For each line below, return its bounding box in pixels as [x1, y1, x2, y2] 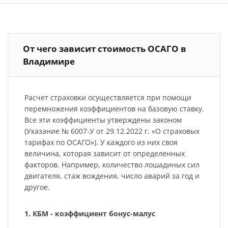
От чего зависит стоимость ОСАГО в [23, 42, 186, 54]
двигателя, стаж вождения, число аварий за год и [24, 171, 199, 181]
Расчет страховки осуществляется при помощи [24, 93, 191, 103]
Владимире [23, 55, 75, 67]
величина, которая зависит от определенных [24, 149, 185, 159]
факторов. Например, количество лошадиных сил [24, 160, 199, 170]
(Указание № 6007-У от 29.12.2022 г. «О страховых [24, 126, 199, 136]
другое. [24, 182, 50, 192]
